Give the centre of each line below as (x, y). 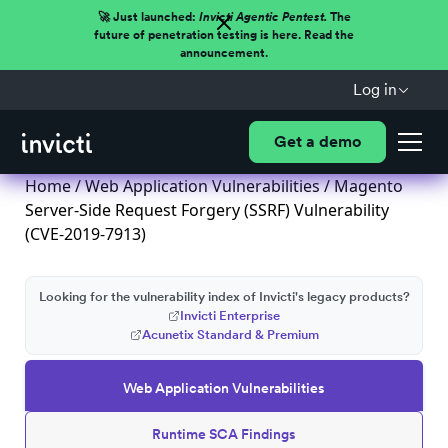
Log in (374, 89)
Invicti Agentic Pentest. (262, 17)
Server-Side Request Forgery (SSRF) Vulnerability (207, 210)
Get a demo (317, 141)
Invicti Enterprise (230, 315)
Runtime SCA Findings (224, 434)
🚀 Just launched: (148, 17)
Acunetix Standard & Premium (230, 334)
